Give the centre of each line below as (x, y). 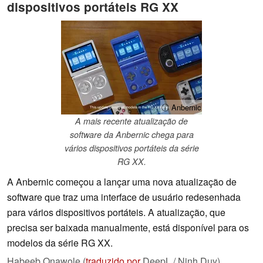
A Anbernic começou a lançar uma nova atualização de (122, 182)
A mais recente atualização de (131, 121)
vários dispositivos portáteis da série (131, 148)
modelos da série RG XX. (60, 243)
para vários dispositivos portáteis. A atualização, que (116, 213)
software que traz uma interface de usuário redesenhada (124, 197)
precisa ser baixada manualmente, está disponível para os (128, 228)
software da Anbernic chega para (131, 135)
